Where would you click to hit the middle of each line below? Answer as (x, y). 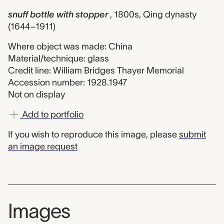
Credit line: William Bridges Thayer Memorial (96, 70)
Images (39, 211)
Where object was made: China (70, 46)
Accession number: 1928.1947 (67, 82)
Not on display (36, 94)
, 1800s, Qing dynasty (153, 14)
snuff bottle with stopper (58, 14)
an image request (43, 146)
